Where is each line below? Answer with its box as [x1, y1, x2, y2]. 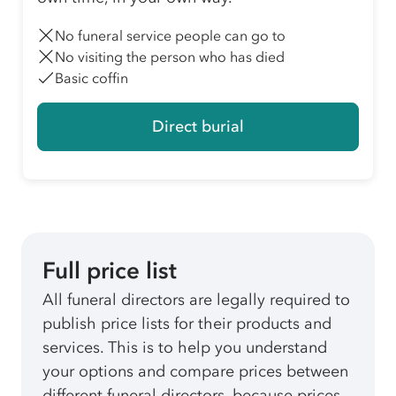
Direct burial [152, 116, 244, 136]
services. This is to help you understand [42, 337, 327, 357]
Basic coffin [55, 68, 128, 87]
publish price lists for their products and [42, 313, 331, 333]
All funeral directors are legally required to [42, 289, 350, 309]
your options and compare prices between [42, 361, 348, 381]
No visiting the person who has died [55, 47, 285, 65]
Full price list [42, 255, 177, 285]
